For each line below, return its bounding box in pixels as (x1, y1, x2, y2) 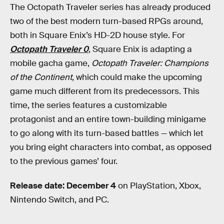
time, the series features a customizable (10, 99, 167, 110)
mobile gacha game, (10, 57, 91, 68)
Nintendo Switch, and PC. (10, 194, 109, 205)
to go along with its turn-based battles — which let (10, 127, 203, 138)
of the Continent (10, 71, 72, 82)
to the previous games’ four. (10, 155, 117, 166)
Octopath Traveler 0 (10, 43, 88, 54)
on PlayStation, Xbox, (118, 180, 201, 191)
